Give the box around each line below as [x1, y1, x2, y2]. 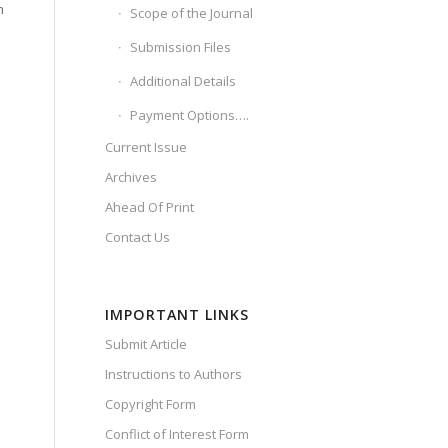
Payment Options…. [130, 106, 250, 124]
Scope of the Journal [130, 4, 254, 22]
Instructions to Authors [105, 365, 243, 383]
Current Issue [105, 138, 188, 156]
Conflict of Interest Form [105, 425, 250, 443]
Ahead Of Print [105, 198, 195, 216]
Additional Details [130, 72, 237, 90]
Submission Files [130, 38, 232, 56]
